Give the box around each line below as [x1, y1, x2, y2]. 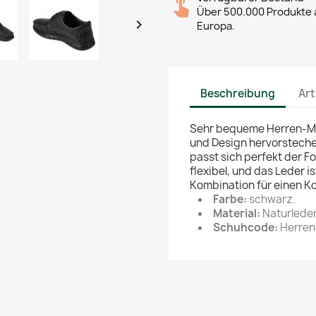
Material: [213, 206, 260, 221]
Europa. [197, 19, 235, 33]
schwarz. [249, 192, 296, 207]
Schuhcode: [213, 220, 278, 235]
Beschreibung [200, 85, 275, 101]
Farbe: [213, 192, 249, 207]
